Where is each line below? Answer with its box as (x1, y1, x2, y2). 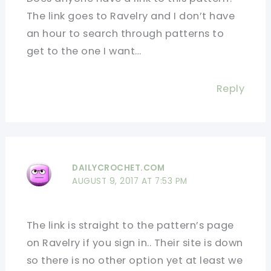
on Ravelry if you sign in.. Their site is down (26, 236, 243, 250)
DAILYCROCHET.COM (72, 162, 165, 174)
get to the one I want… (26, 44, 142, 58)
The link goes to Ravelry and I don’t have (26, 8, 235, 23)
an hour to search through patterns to (26, 26, 224, 41)
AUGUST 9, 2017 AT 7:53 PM (72, 175, 188, 188)
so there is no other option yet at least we (26, 253, 243, 268)
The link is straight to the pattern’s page (26, 218, 234, 233)
